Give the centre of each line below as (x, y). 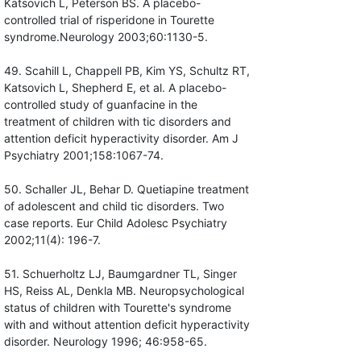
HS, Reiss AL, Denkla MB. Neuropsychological (124, 291)
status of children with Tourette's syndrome (117, 308)
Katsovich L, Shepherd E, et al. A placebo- (115, 88)
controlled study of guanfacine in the (100, 105)
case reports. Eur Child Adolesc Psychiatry (115, 223)
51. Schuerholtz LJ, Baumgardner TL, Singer (120, 274)
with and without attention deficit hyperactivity (127, 325)
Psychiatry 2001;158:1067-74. (83, 156)
